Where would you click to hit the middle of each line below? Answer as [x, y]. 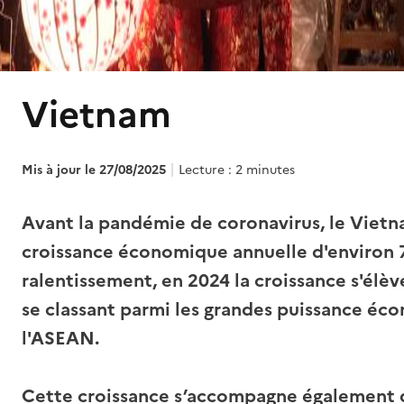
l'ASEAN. [60, 338]
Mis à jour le [60, 170]
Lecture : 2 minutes [237, 170]
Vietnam [96, 115]
